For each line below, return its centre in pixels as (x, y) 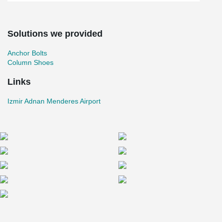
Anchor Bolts (27, 53)
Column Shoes (30, 62)
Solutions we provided (55, 34)
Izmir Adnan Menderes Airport (54, 101)
